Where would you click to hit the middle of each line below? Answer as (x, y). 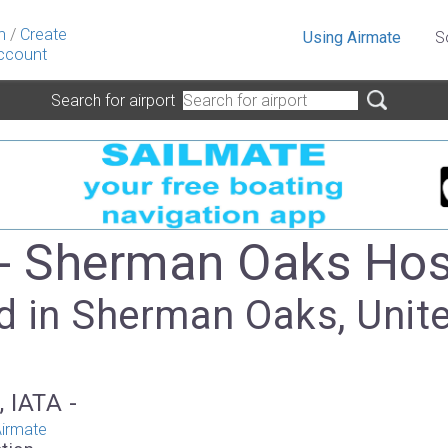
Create (43, 34)
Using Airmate (352, 37)
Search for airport (117, 100)
